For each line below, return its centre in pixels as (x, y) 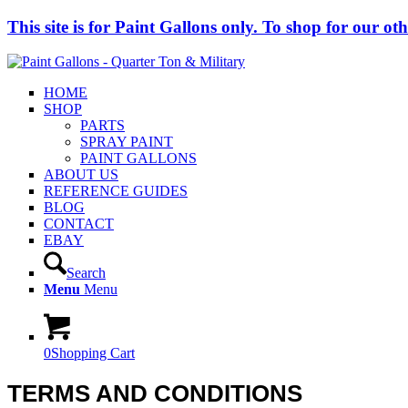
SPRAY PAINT (127, 142)
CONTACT (79, 224)
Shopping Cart (93, 353)
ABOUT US (81, 175)
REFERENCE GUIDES (116, 191)
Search (86, 273)
